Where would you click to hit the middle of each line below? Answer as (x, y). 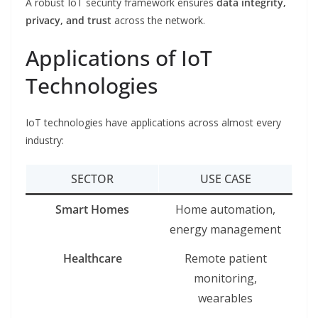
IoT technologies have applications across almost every (153, 123)
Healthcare (92, 259)
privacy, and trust (68, 21)
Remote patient (225, 259)
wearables (225, 298)
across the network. (158, 21)
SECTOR (92, 179)
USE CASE (225, 179)
